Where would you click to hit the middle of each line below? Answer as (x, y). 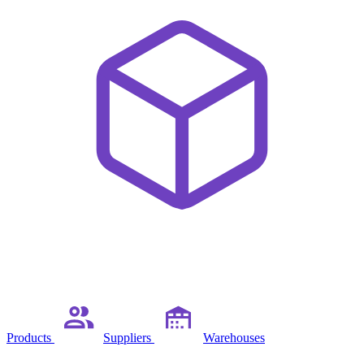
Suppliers (129, 338)
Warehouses (234, 338)
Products (30, 338)
